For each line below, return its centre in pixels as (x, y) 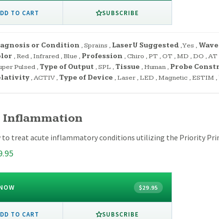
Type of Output (67, 67)
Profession (102, 56)
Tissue (128, 67)
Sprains (96, 46)
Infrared (46, 56)
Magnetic (173, 78)
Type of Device (86, 78)
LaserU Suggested (145, 46)
